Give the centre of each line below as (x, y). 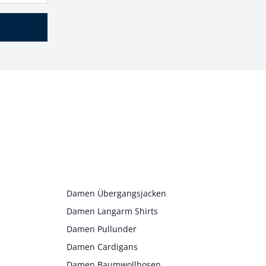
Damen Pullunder (101, 229)
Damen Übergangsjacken (116, 193)
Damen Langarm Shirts (112, 211)
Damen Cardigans (102, 246)
